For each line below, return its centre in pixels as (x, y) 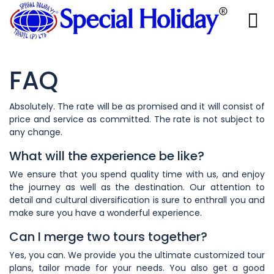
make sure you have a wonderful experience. (106, 213)
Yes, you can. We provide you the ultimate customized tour (137, 255)
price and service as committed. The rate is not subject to (137, 119)
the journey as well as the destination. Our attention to (137, 187)
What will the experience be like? (107, 156)
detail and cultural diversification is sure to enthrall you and (137, 200)
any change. (36, 132)
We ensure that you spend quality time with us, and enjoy (137, 174)
